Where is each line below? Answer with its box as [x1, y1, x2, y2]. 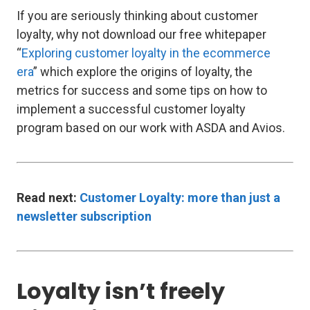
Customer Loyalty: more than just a [80, 190, 280, 206]
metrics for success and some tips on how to [17, 83, 267, 98]
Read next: [17, 190, 80, 206]
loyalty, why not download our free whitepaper [17, 27, 266, 42]
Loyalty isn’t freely [17, 275, 225, 307]
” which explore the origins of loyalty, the [33, 64, 253, 80]
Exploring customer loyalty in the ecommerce [21, 46, 271, 61]
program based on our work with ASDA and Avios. [17, 120, 285, 136]
